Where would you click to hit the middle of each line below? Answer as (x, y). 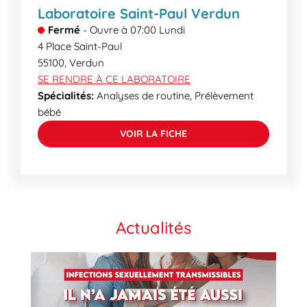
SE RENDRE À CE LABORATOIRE (114, 79)
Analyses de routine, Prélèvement (174, 96)
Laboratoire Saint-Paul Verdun (139, 13)
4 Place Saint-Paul (80, 46)
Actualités (153, 228)
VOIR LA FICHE (153, 134)
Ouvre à (109, 30)
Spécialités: (66, 96)
